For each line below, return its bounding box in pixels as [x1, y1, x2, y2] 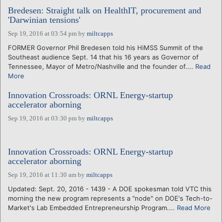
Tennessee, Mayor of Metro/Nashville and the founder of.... [8, 62, 195, 70]
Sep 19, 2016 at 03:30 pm [8, 114, 77, 122]
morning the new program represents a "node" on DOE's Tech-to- [8, 194, 213, 202]
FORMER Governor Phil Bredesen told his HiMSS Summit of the [8, 43, 203, 52]
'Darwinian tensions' [8, 14, 80, 25]
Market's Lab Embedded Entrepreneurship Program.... [8, 203, 177, 212]
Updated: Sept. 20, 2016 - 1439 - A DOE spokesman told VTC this [8, 184, 212, 193]
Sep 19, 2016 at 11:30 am [8, 170, 76, 178]
